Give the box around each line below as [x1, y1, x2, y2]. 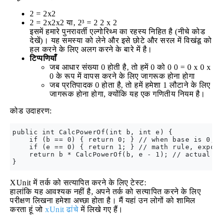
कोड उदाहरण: [10, 107, 52, 115]
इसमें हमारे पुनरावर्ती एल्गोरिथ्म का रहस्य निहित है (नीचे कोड [30, 27, 205, 36]
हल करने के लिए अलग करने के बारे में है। [30, 45, 153, 54]
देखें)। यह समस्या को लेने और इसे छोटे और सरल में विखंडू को [30, 36, 212, 45]
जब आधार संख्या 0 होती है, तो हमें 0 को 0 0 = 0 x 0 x [50, 63, 211, 71]
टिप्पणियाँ [30, 54, 57, 62]
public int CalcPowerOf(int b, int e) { [12, 128, 172, 136]
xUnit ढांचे [45, 205, 78, 214]
